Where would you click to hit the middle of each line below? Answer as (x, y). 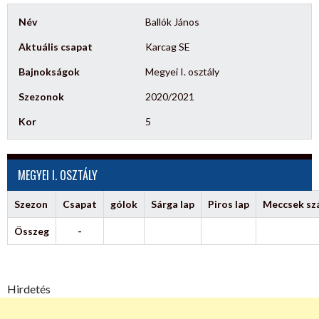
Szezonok (41, 96)
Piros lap (229, 204)
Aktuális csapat (56, 47)
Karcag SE (168, 47)
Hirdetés (29, 289)
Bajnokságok (49, 72)
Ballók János (173, 22)
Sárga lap (173, 204)
